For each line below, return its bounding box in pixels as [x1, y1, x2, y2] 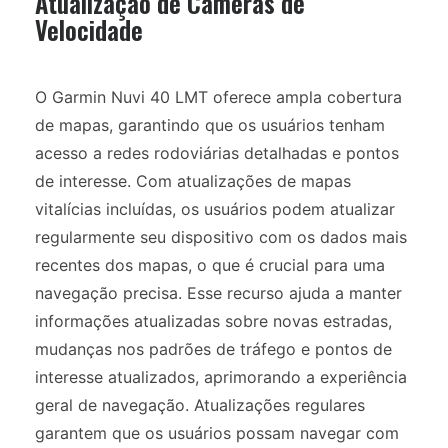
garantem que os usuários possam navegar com [35, 422, 399, 443]
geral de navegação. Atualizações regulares [35, 394, 365, 415]
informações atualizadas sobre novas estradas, [35, 310, 392, 331]
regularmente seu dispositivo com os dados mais [35, 226, 407, 247]
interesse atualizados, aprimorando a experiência [35, 366, 407, 387]
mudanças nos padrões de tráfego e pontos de [35, 338, 392, 359]
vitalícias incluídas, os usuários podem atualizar [35, 198, 395, 219]
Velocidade [35, 10, 143, 48]
